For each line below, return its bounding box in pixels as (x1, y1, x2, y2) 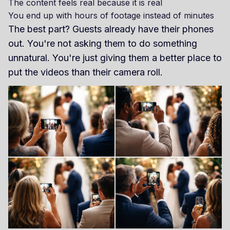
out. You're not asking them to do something (8, 38, 197, 49)
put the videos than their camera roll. (8, 67, 163, 78)
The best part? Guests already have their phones (8, 24, 214, 35)
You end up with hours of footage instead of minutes (8, 10, 214, 21)
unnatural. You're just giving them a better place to (8, 52, 222, 64)
